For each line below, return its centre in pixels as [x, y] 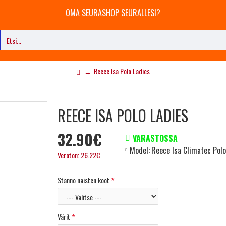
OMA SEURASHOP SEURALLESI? [113, 13]
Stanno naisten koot [83, 180]
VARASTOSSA [155, 138]
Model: [140, 150]
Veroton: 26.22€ [79, 155]
